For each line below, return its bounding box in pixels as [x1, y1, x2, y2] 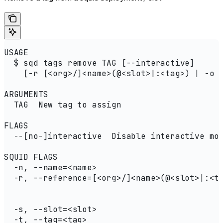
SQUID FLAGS [4, 152, 58, 163]
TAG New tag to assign [4, 100, 121, 111]
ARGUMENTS [4, 89, 48, 100]
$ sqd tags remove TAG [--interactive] [4, 58, 195, 69]
